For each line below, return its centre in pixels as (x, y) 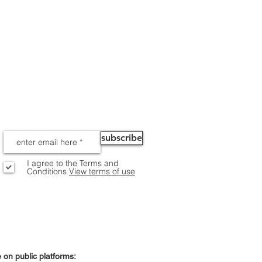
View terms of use (102, 172)
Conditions (47, 172)
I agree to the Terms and (73, 163)
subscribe (122, 138)
